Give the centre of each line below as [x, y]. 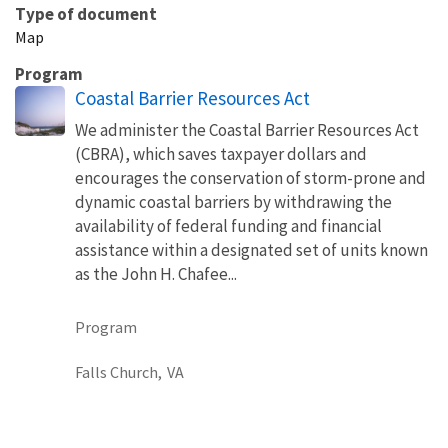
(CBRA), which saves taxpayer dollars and [221, 154]
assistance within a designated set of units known [251, 250]
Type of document [86, 14]
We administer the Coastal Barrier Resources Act [247, 130]
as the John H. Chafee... [156, 274]
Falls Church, [118, 372]
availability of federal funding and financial [228, 226]
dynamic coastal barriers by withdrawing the [233, 202]
